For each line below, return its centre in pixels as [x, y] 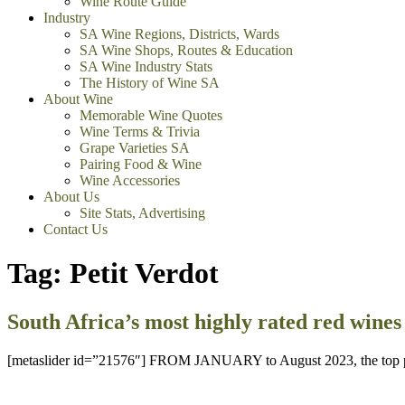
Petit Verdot [144, 273]
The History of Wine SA [150, 83]
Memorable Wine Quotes [151, 115]
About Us [71, 197]
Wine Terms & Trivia [140, 132]
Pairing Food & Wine [141, 164]
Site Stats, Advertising [142, 213]
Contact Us [75, 229]
